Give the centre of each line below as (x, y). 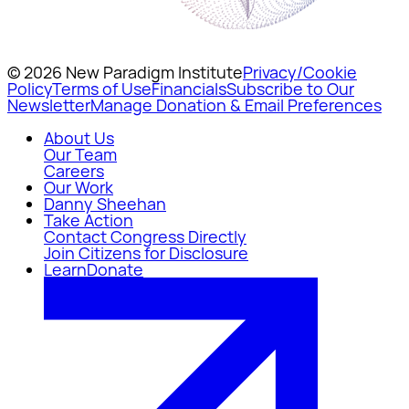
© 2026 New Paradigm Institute (125, 72)
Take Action (89, 220)
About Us (79, 137)
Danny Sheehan (105, 203)
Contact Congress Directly (145, 236)
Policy (30, 88)
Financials (189, 88)
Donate (115, 269)
